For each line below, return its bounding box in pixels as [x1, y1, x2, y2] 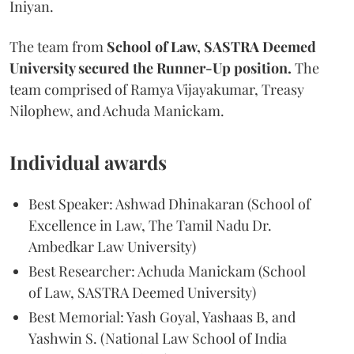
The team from [9, 36, 107, 56]
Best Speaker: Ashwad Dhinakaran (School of [28, 194, 311, 213]
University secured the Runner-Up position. [9, 58, 295, 77]
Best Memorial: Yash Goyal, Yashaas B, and [28, 307, 296, 326]
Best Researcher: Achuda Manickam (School [28, 261, 306, 281]
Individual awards [9, 149, 167, 175]
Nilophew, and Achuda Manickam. [9, 100, 224, 120]
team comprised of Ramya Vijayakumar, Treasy [9, 79, 304, 99]
